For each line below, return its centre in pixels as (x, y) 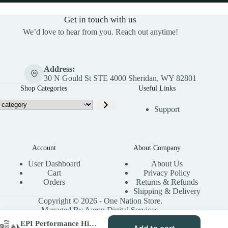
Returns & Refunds (167, 182)
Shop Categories (44, 88)
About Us (167, 164)
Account (44, 147)
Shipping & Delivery (167, 191)
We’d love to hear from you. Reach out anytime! (100, 32)
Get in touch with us (101, 20)
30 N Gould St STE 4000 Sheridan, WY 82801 (120, 78)
